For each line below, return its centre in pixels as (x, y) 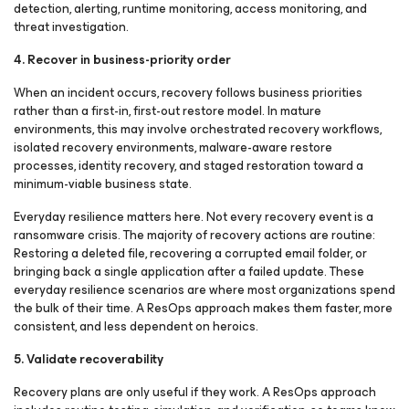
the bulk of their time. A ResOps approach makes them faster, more (203, 308)
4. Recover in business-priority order (122, 60)
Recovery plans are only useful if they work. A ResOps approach (195, 392)
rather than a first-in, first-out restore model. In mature (168, 111)
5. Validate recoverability (89, 359)
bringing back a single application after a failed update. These (189, 272)
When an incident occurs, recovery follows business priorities (188, 93)
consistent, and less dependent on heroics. (137, 326)
